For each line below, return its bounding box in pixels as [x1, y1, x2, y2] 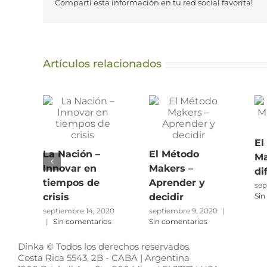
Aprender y [148, 176, 205, 188]
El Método [148, 148, 199, 160]
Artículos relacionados [43, 57, 162, 70]
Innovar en [43, 162, 97, 174]
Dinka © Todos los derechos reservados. [18, 241, 191, 253]
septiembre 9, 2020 [148, 206, 218, 216]
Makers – [148, 162, 193, 174]
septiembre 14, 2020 [43, 206, 114, 216]
